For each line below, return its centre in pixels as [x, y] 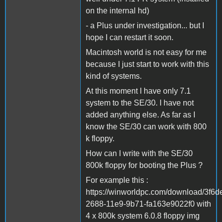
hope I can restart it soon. [130, 37]
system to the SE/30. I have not [140, 103]
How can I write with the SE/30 [139, 153]
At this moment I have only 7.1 [138, 91]
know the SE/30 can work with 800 [146, 126]
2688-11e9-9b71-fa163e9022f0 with [148, 204]
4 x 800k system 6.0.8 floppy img [143, 216]
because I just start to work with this [147, 64]
